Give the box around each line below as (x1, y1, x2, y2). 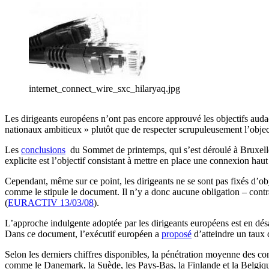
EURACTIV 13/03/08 (8, 198, 94, 208)
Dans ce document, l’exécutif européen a (5, 229, 162, 240)
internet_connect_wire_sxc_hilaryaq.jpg (29, 83, 180, 94)
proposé (162, 229, 192, 240)
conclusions (21, 145, 65, 156)
